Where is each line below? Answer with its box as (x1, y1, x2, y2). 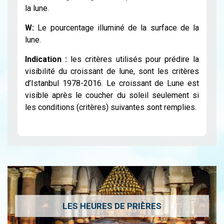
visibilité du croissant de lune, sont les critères (25, 66, 199, 76)
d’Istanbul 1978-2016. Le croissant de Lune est (25, 78, 199, 88)
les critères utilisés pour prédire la (67, 54, 199, 64)
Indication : (25, 54, 67, 64)
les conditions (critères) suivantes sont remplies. (25, 102, 196, 112)
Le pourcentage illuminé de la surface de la (37, 22, 199, 32)
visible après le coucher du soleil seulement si (25, 90, 199, 100)
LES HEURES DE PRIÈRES (62, 200, 161, 211)
